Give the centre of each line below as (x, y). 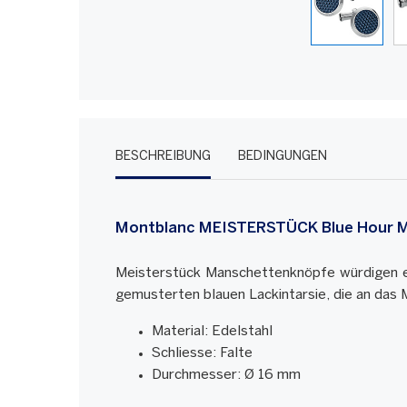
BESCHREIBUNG (163, 157)
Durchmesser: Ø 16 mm (226, 376)
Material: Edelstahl (212, 332)
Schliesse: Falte (202, 354)
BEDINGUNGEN (283, 157)
